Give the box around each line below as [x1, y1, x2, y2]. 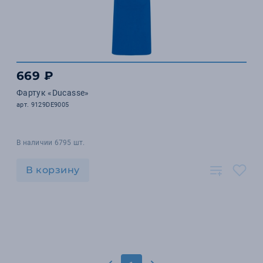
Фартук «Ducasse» [16, 88, 89, 97]
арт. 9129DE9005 [16, 101, 69, 109]
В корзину [26, 164, 80, 176]
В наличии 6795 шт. [16, 139, 85, 147]
